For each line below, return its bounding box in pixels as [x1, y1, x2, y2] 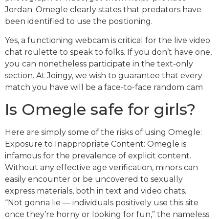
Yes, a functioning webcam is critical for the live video [5, 35, 210, 45]
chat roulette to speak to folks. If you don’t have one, [5, 47, 212, 57]
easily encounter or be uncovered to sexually [5, 175, 183, 184]
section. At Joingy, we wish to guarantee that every [5, 70, 202, 80]
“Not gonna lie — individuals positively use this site [5, 198, 198, 208]
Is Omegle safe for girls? [5, 100, 196, 119]
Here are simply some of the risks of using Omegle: [5, 128, 202, 137]
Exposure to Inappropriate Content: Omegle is [5, 139, 186, 149]
